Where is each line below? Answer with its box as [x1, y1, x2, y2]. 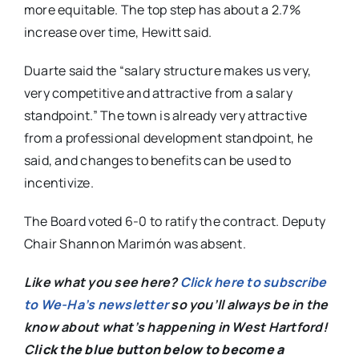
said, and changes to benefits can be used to [23, 151, 292, 169]
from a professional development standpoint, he [23, 129, 313, 147]
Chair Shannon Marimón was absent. [23, 235, 246, 252]
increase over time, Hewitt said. [23, 23, 212, 41]
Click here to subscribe [179, 273, 327, 291]
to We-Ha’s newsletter [23, 296, 169, 313]
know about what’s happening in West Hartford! [23, 318, 328, 336]
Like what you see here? [23, 273, 180, 291]
